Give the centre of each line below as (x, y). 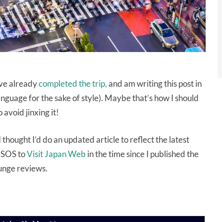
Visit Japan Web (56, 154)
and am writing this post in (154, 84)
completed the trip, (73, 84)
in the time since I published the (142, 154)
